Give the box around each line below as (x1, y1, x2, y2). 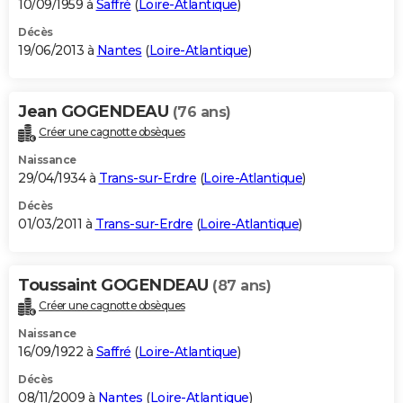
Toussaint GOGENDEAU (18, 275, 212, 296)
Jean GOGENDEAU (18, 102, 173, 122)
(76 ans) (172, 103, 231, 121)
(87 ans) (212, 277, 271, 295)
